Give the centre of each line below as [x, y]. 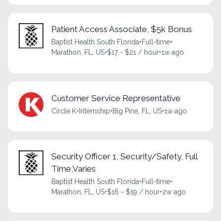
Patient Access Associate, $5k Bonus [121, 29]
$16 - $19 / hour [133, 192]
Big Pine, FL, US [137, 111]
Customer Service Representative [116, 98]
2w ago [174, 192]
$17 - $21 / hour [133, 53]
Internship [94, 111]
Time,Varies [73, 168]
